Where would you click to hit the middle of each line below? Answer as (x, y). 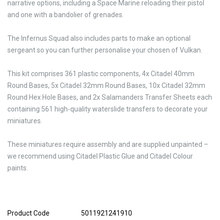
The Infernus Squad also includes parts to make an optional (99, 38)
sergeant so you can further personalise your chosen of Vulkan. (105, 50)
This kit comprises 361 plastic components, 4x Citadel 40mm (101, 73)
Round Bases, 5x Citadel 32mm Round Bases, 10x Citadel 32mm (106, 85)
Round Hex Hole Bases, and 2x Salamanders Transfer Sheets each (110, 97)
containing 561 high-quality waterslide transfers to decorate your (108, 109)
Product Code (28, 213)
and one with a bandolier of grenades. (66, 14)
